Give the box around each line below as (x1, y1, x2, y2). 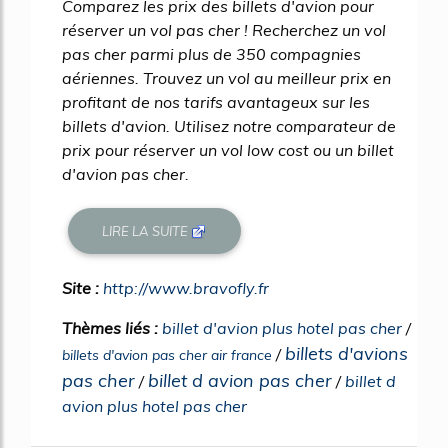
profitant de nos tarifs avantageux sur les (62, 92, 370, 113)
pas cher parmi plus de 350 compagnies (62, 44, 361, 65)
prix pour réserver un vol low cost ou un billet (62, 140, 394, 161)
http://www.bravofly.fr (103, 278, 269, 299)
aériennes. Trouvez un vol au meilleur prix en (62, 68, 391, 89)
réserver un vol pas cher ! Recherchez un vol (62, 20, 386, 41)
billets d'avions (285, 342, 408, 366)
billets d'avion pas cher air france (62, 346, 272, 365)
